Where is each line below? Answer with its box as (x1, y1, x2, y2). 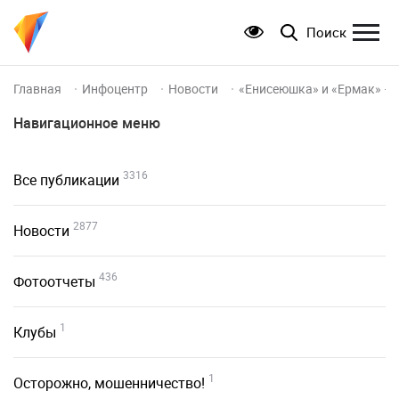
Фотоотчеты (13, 272, 95, 291)
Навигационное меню (13, 113, 160, 133)
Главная (13, 80, 64, 97)
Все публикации (13, 170, 119, 190)
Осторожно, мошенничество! (13, 373, 205, 393)
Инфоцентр (82, 80, 151, 97)
